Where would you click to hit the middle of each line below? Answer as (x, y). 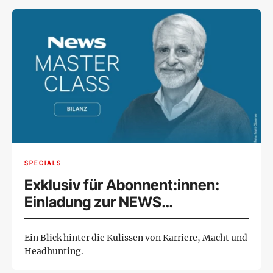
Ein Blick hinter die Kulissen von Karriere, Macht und (136, 237)
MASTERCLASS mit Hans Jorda (129, 219)
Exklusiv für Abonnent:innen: (122, 185)
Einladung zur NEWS (93, 202)
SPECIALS (43, 163)
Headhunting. (54, 251)
